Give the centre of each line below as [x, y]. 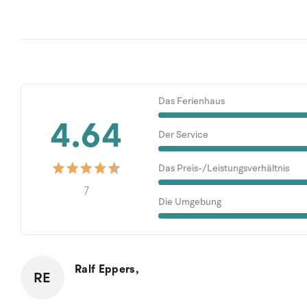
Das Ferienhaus [191, 101]
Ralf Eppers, [107, 269]
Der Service [183, 135]
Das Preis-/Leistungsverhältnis [223, 168]
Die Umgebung [189, 202]
